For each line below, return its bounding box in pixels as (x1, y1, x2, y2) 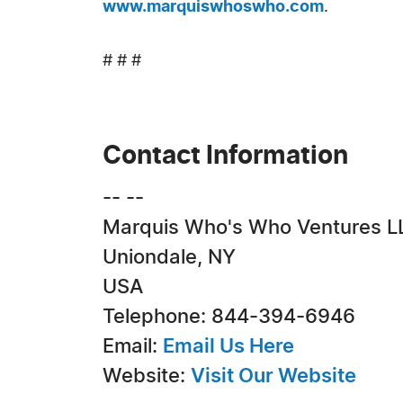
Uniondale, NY (103, 247, 236, 267)
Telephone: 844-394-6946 (103, 307, 355, 327)
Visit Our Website (191, 366, 356, 386)
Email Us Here (163, 336, 294, 356)
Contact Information (103, 144, 348, 169)
